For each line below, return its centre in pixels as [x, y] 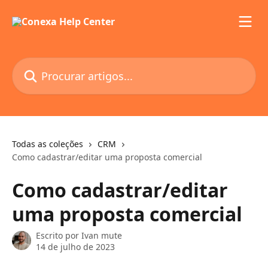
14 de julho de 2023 [75, 247]
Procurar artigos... [53, 64]
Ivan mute [102, 235]
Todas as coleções [48, 144]
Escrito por [59, 235]
